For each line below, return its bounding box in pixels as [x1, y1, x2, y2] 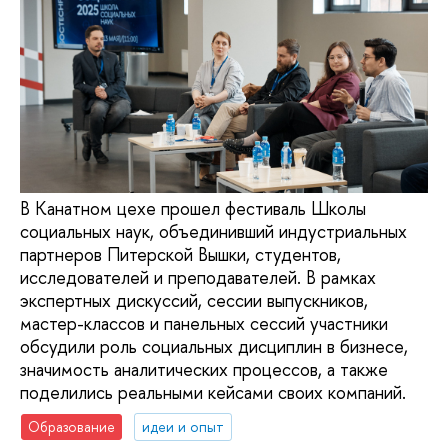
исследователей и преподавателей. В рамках [20, 265, 376, 291]
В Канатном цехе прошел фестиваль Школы [20, 196, 366, 222]
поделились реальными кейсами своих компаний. [20, 380, 406, 406]
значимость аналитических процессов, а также [20, 357, 388, 383]
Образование [28, 416, 116, 436]
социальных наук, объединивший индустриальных [20, 219, 407, 245]
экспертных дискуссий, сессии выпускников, [20, 288, 368, 314]
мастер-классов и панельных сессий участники [20, 311, 388, 337]
